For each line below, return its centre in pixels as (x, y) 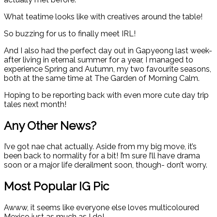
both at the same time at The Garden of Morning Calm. (102, 78)
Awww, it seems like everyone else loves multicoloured (101, 208)
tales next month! (35, 104)
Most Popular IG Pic (56, 186)
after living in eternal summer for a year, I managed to (99, 60)
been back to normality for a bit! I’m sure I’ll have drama (102, 156)
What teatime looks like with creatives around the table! (103, 16)
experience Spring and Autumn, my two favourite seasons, (108, 69)
